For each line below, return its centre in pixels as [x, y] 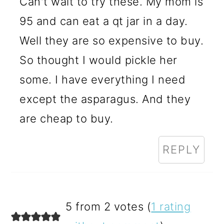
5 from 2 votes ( [108, 206]
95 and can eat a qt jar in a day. [104, 21]
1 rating [171, 206]
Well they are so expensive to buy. [112, 40]
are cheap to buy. [66, 118]
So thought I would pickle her [98, 60]
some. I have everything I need [103, 79]
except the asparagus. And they [105, 99]
